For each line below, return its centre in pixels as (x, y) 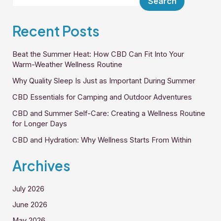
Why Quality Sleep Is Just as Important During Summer (104, 81)
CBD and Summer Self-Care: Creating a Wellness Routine (109, 113)
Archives (42, 166)
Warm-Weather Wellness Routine (68, 64)
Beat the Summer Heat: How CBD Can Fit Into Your (98, 54)
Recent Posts (56, 31)
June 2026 (30, 204)
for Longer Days (40, 124)
